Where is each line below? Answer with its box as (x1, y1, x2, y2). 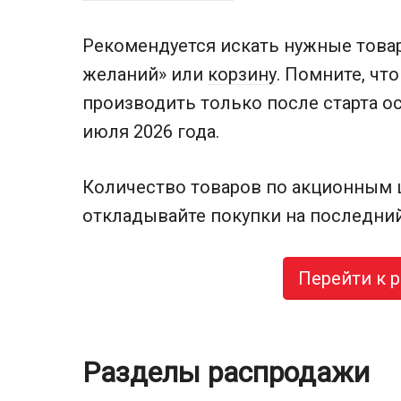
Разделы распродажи (82, 354, 370, 389)
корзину (208, 63, 277, 85)
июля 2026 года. (82, 120, 219, 142)
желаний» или (82, 63, 208, 85)
